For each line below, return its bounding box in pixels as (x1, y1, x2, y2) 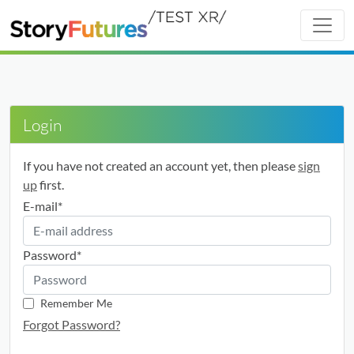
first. (37, 177, 64, 192)
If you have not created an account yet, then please (23, 158, 298, 173)
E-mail (23, 198, 58, 214)
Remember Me (40, 296, 112, 311)
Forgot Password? (23, 317, 120, 333)
